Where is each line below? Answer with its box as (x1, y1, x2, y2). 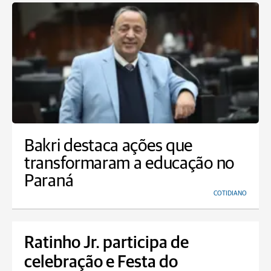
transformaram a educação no (24, 155, 234, 172)
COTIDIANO (214, 190, 247, 197)
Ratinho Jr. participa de (24, 235, 189, 252)
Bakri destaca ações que (24, 137, 193, 155)
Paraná (24, 172, 74, 190)
